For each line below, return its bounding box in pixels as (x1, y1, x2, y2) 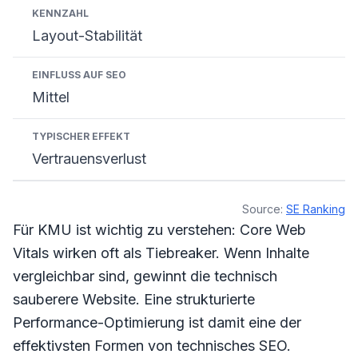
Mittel (32, 89, 70, 105)
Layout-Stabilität (32, 27, 142, 44)
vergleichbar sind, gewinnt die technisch (13, 268, 277, 284)
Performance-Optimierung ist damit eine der (13, 314, 301, 331)
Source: (242, 202, 286, 216)
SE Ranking (286, 202, 345, 216)
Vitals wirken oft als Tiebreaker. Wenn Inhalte (13, 245, 309, 261)
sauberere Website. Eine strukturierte (13, 291, 255, 308)
